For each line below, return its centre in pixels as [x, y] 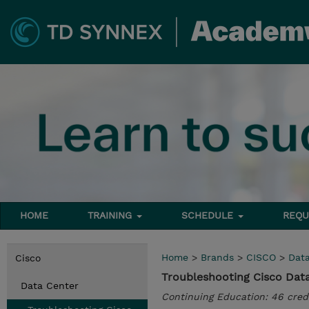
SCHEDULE [209, 215]
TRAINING [112, 215]
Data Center [50, 286]
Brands [217, 257]
